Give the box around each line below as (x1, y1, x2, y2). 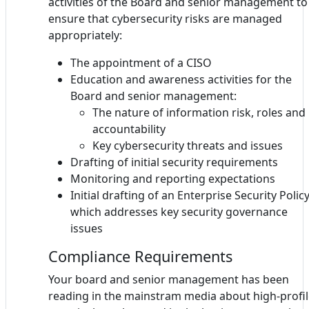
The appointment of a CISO (70, 54, 212, 70)
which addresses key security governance (70, 203, 288, 219)
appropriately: (48, 27, 122, 43)
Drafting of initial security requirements (70, 154, 278, 170)
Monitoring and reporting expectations (70, 170, 275, 186)
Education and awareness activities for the (70, 71, 292, 87)
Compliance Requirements (48, 246, 232, 266)
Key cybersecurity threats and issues (92, 137, 283, 153)
